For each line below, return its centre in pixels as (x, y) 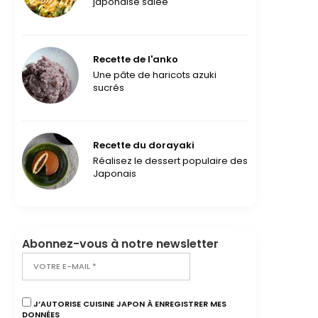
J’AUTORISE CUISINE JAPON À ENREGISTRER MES (129, 303)
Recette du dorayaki (144, 145)
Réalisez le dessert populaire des (171, 160)
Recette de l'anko (136, 59)
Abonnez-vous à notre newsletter (120, 243)
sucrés (109, 87)
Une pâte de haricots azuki (155, 75)
